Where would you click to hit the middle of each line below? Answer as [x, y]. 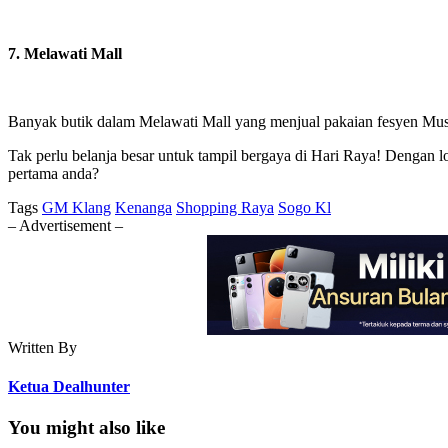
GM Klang [76, 207]
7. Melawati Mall [65, 53]
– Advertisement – [65, 225]
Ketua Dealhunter [69, 387]
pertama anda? [53, 173]
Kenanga [143, 207]
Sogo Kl [304, 207]
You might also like [86, 428]
